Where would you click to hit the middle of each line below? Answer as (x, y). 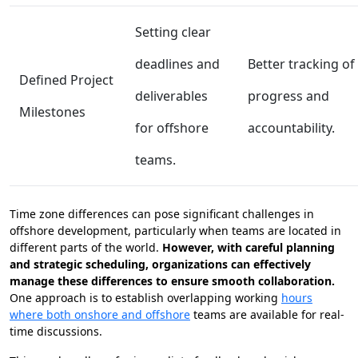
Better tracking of (301, 64)
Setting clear (173, 32)
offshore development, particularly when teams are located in (175, 231)
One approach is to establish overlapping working (145, 298)
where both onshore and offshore (100, 315)
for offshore (172, 128)
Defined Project (66, 80)
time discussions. (56, 332)
